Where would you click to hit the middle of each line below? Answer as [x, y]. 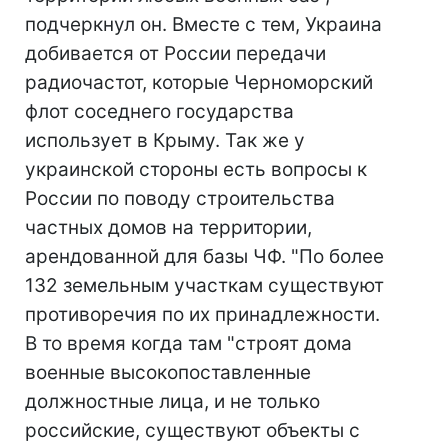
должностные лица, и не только [172, 401]
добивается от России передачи [175, 53]
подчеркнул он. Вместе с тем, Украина [203, 24]
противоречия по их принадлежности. [202, 314]
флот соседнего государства [159, 111]
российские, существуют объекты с [192, 430]
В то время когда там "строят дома [188, 343]
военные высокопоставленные [168, 372]
